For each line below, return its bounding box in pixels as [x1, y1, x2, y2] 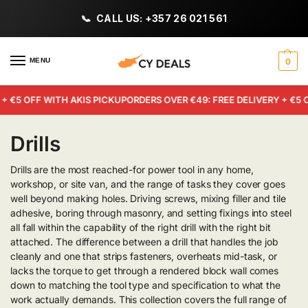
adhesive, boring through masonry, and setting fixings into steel [10, 207, 291, 219]
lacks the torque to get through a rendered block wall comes [10, 265, 279, 276]
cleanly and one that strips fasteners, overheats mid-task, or [10, 250, 277, 262]
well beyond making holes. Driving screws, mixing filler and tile [10, 192, 286, 204]
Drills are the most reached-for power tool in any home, [10, 164, 254, 175]
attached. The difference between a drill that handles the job [10, 236, 278, 247]
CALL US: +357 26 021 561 [96, 12, 228, 24]
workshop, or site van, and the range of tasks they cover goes [10, 178, 285, 190]
